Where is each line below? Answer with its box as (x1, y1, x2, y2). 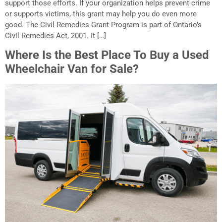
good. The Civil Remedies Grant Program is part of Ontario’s (5, 20, 202, 29)
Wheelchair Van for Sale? (5, 62, 139, 76)
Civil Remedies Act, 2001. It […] (5, 31, 106, 40)
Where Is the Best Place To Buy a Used (5, 48, 209, 62)
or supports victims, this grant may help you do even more (5, 9, 197, 18)
